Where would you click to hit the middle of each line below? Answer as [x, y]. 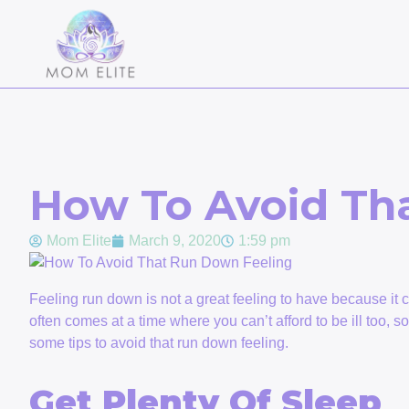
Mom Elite [79, 241]
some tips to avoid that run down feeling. [159, 343]
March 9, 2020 [175, 241]
